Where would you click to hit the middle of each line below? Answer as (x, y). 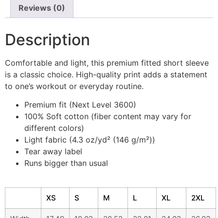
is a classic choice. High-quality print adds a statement (106, 74)
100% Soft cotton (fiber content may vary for (108, 117)
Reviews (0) (42, 8)
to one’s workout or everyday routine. (74, 86)
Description (47, 39)
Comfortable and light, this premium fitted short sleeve (107, 63)
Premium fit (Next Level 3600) (80, 105)
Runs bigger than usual (66, 163)
